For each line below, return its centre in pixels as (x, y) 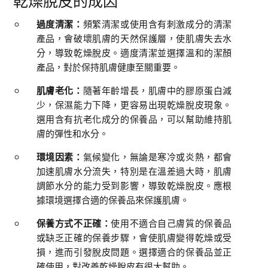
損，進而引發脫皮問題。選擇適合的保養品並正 (134, 252)
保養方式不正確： (74, 223)
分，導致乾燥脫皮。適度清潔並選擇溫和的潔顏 (134, 52)
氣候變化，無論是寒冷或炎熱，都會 (157, 156)
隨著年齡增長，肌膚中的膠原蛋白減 (157, 90)
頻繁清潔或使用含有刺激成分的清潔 (157, 24)
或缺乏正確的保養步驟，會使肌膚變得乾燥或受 (134, 237)
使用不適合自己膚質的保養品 (171, 223)
